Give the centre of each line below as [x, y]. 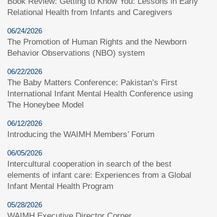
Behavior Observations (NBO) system [76, 53]
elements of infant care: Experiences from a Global [99, 175]
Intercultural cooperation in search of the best [89, 164]
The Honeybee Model [46, 105]
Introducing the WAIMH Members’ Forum [81, 134]
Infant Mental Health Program [60, 186]
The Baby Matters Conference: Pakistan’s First [92, 82]
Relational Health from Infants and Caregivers [90, 12]
